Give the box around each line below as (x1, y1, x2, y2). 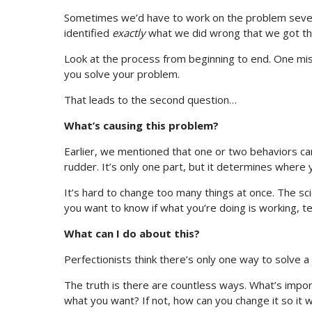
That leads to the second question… (64, 93, 237, 107)
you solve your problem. (64, 67, 180, 81)
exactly (112, 26, 146, 40)
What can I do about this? (64, 226, 200, 241)
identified (64, 26, 112, 40)
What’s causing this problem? (64, 118, 219, 133)
